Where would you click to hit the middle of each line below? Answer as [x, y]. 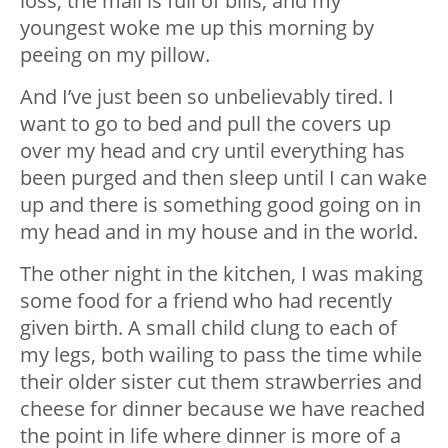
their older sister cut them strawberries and [221, 382]
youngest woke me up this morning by [197, 28]
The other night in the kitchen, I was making [221, 274]
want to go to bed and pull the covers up [205, 124]
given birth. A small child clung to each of [208, 328]
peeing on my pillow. [115, 55]
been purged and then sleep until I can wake [223, 178]
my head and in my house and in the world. [219, 232]
